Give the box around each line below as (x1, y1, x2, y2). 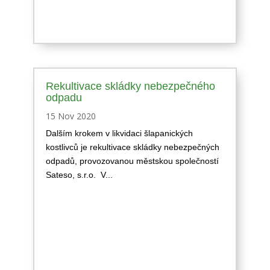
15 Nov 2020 (45, 110, 96, 122)
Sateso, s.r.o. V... (45, 169, 113, 180)
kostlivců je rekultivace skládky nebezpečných (45, 142, 219, 152)
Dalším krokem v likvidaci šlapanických (45, 128, 193, 138)
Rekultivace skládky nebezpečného (45, 80, 215, 92)
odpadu (45, 91, 82, 104)
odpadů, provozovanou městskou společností (45, 155, 219, 166)
